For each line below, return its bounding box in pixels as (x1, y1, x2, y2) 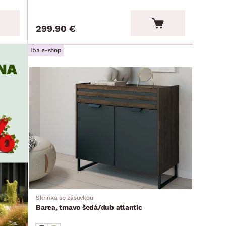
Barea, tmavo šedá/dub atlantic (36, 203, 142, 211)
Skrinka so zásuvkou (36, 194, 93, 201)
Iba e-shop (30, 46, 62, 54)
